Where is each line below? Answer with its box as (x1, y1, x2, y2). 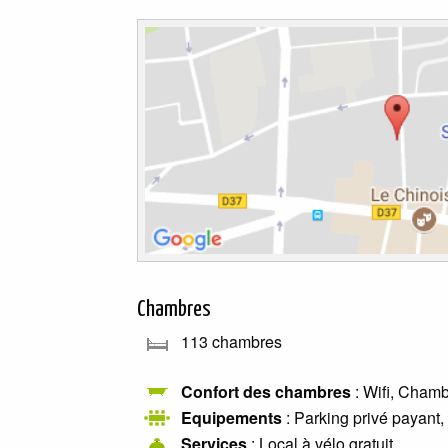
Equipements (181, 405, 282, 429)
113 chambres (181, 330, 282, 354)
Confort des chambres (181, 380, 351, 404)
